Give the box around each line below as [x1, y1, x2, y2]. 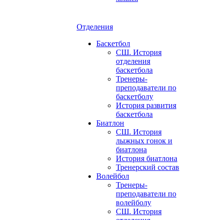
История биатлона [116, 154, 177, 163]
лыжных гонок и [116, 137, 172, 145]
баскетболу [116, 92, 153, 101]
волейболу [116, 198, 151, 207]
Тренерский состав [116, 163, 179, 171]
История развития [116, 101, 176, 110]
